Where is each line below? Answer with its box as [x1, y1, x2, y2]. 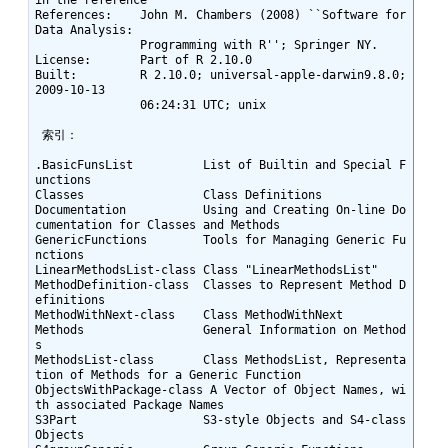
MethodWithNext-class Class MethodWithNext [34, 307, 343, 322]
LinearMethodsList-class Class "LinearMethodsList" [34, 262, 378, 277]
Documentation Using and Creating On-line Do [34, 202, 406, 217]
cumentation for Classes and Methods [34, 217, 280, 232]
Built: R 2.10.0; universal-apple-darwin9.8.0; [34, 67, 406, 82]
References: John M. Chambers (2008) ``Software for [34, 7, 406, 22]
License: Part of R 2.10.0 [34, 52, 252, 67]
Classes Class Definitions [34, 187, 322, 202]
